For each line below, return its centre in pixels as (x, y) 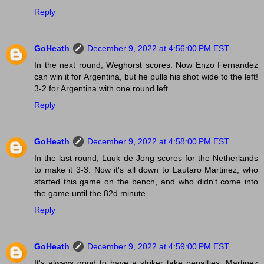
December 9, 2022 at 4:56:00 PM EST (158, 49)
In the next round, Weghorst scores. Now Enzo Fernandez (146, 65)
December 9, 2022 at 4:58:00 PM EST (158, 142)
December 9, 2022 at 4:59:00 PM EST (158, 247)
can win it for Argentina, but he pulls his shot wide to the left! (146, 77)
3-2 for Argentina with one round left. (102, 89)
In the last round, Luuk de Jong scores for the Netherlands (146, 158)
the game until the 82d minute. (91, 194)
